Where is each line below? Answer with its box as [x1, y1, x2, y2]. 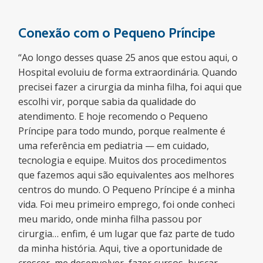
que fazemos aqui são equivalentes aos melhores [18, 168, 235, 181]
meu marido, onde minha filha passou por [18, 213, 203, 225]
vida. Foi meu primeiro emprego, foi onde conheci [18, 198, 235, 211]
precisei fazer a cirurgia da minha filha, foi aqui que [18, 80, 242, 93]
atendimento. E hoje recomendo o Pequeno [18, 110, 208, 123]
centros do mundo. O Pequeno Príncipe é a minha [18, 183, 235, 196]
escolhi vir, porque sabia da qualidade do [18, 95, 197, 108]
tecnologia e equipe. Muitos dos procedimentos [18, 154, 227, 167]
